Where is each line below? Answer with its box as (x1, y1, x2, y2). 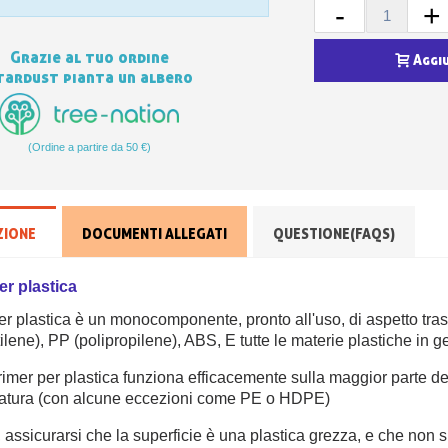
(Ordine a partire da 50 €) (27, 140, 151, 153)
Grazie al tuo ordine (9, 47, 169, 68)
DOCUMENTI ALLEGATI (82, 225, 228, 243)
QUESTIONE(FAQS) (273, 225, 396, 243)
